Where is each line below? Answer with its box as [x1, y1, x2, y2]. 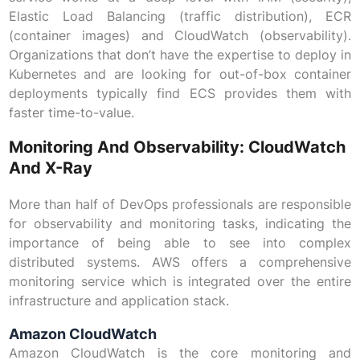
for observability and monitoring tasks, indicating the [8, 215, 352, 232]
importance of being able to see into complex [8, 235, 352, 252]
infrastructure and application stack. [8, 292, 229, 309]
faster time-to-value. [8, 104, 134, 121]
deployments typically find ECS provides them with [8, 85, 352, 102]
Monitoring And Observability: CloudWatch [8, 137, 346, 157]
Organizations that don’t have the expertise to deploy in [8, 47, 352, 63]
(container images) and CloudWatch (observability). [8, 27, 352, 44]
